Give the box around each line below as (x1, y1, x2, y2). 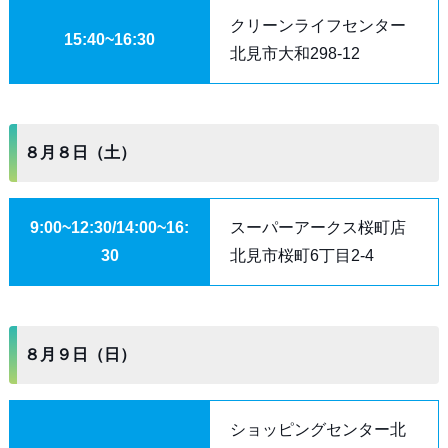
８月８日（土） (23, 144, 136, 161)
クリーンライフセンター (229, 17, 406, 34)
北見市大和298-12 (229, 45, 360, 62)
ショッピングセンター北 (229, 421, 406, 438)
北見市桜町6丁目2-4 (229, 247, 374, 264)
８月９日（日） (23, 346, 136, 363)
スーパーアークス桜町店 (229, 219, 406, 236)
